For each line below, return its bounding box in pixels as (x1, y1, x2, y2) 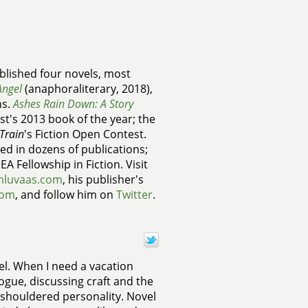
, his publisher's (62, 172, 144, 187)
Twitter (115, 187, 153, 202)
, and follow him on (14, 187, 116, 202)
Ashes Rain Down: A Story (12, 96, 133, 111)
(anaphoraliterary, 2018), (21, 81, 153, 96)
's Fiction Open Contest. (23, 126, 146, 142)
